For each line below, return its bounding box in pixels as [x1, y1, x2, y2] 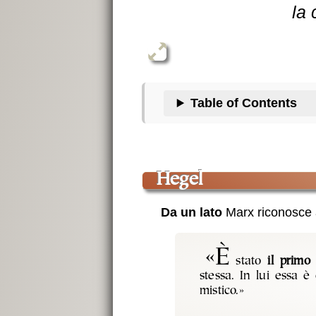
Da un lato [160, 205, 222, 219]
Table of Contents [190, 95, 298, 111]
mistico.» [200, 285, 244, 298]
